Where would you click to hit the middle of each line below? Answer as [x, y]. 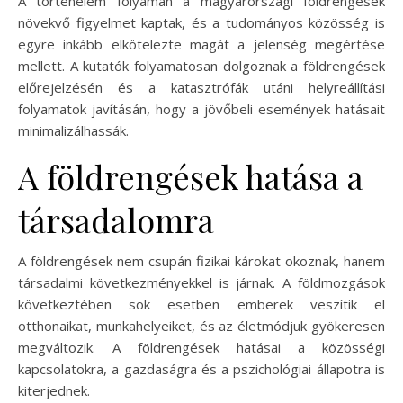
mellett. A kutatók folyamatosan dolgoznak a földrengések [201, 65]
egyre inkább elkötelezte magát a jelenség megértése [201, 44]
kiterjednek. [54, 390]
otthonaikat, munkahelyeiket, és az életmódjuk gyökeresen [201, 325]
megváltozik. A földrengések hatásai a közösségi [201, 347]
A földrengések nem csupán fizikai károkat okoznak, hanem [201, 260]
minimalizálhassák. [73, 130]
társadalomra [116, 219]
